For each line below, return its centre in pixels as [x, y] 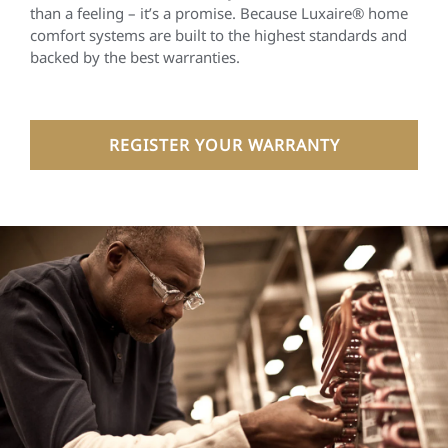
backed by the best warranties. [135, 57]
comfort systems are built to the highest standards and [218, 35]
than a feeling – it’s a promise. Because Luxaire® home [219, 13]
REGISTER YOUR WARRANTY [224, 145]
